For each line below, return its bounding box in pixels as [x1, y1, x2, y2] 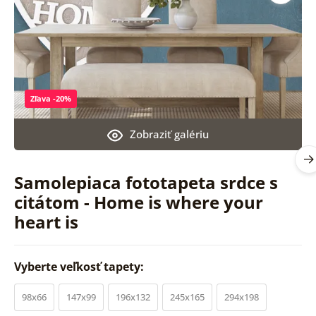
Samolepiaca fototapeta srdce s [13, 170, 278, 194]
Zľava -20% [30, 92, 71, 104]
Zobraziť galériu [129, 126, 209, 141]
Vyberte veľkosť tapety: [13, 258, 147, 274]
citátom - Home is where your [13, 190, 263, 214]
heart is [13, 209, 78, 233]
